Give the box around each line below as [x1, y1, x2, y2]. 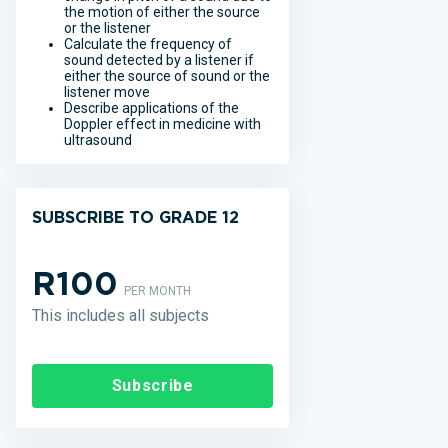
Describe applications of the [64, 100, 239, 116]
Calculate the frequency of [64, 36, 232, 52]
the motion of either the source [64, 4, 260, 20]
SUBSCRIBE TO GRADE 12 [32, 208, 239, 227]
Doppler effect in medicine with [64, 116, 261, 132]
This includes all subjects [32, 306, 209, 325]
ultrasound [64, 132, 132, 148]
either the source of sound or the [64, 68, 270, 84]
